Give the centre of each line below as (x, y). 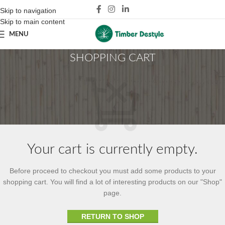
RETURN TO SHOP (113, 217)
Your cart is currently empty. (113, 149)
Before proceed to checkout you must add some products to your (113, 171)
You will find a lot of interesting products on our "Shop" (135, 182)
